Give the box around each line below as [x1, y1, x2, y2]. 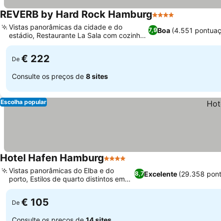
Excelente [144, 169, 178, 178]
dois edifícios [9, 183, 51, 191]
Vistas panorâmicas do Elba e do [9, 166, 114, 175]
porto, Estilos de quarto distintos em [9, 175, 125, 183]
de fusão [9, 39, 37, 48]
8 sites [86, 72, 108, 80]
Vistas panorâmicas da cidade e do [9, 23, 122, 31]
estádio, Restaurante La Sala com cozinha [9, 31, 144, 39]
